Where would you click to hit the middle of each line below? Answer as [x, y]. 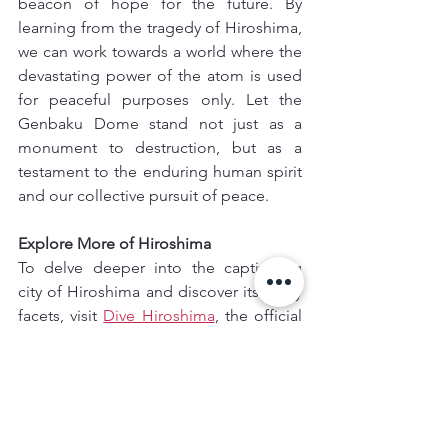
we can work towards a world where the [160, 51]
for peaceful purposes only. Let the [160, 99]
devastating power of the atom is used [160, 75]
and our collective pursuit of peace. [143, 195]
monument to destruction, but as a [160, 147]
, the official [258, 315]
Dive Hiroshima [159, 315]
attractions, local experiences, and [160, 411]
